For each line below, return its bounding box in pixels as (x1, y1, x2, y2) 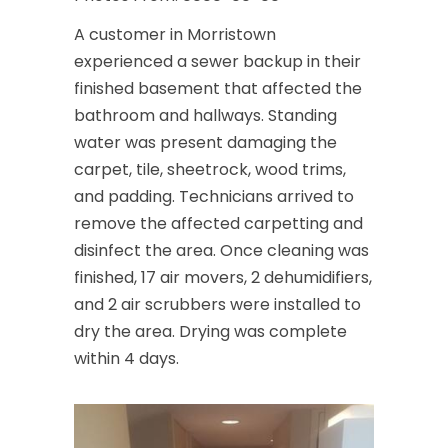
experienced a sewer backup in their (74, 50, 361, 73)
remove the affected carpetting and (74, 212, 363, 235)
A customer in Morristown (74, 23, 276, 46)
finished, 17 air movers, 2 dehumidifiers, (74, 266, 372, 289)
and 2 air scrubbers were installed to (74, 293, 361, 316)
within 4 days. (74, 347, 179, 370)
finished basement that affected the (74, 77, 362, 100)
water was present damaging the (74, 131, 337, 154)
